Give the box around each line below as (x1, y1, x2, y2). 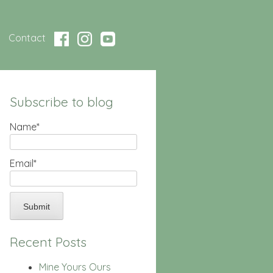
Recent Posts (10, 233, 87, 250)
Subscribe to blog (10, 94, 113, 110)
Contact (9, 32, 46, 44)
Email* (10, 157, 37, 169)
